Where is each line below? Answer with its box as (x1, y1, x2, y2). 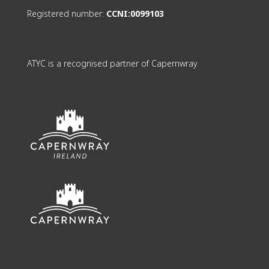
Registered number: (26, 7, 106, 19)
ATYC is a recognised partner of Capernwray (26, 57, 198, 69)
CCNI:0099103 (106, 7, 164, 19)
